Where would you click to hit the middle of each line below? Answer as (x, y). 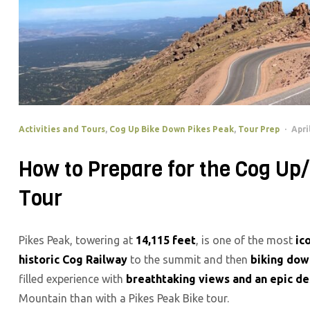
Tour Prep (259, 129)
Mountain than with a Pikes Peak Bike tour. (124, 298)
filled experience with (72, 279)
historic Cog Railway (73, 259)
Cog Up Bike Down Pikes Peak (172, 129)
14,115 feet (166, 240)
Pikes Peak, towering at (77, 240)
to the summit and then (189, 259)
